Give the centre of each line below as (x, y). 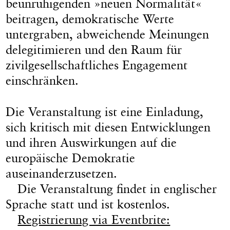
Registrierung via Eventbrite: (94, 219)
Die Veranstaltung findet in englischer (117, 188)
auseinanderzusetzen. (62, 173)
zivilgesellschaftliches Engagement (97, 65)
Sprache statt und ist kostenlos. (88, 204)
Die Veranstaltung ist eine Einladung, (105, 111)
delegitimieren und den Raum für (94, 49)
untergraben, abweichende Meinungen (108, 34)
